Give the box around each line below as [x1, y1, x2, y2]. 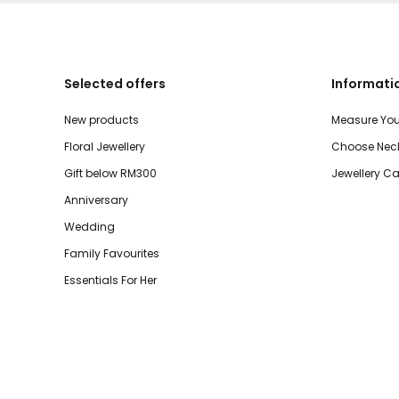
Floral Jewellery [64, 138, 145, 154]
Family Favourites [64, 245, 159, 261]
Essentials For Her [64, 272, 157, 288]
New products [64, 111, 139, 127]
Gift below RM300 [64, 165, 157, 181]
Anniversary [64, 191, 128, 208]
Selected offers [64, 74, 166, 93]
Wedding [64, 218, 115, 234]
